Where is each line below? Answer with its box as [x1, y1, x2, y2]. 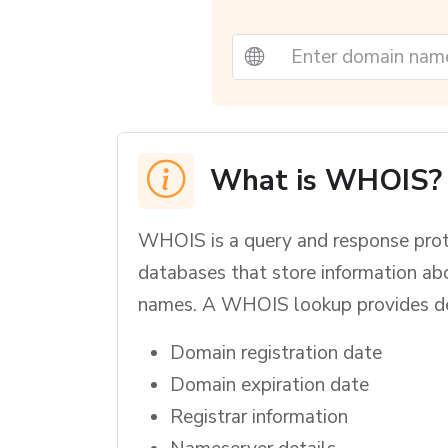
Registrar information [170, 403, 348, 430]
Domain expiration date [170, 371, 369, 398]
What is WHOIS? [210, 161, 442, 201]
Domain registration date [170, 339, 382, 366]
